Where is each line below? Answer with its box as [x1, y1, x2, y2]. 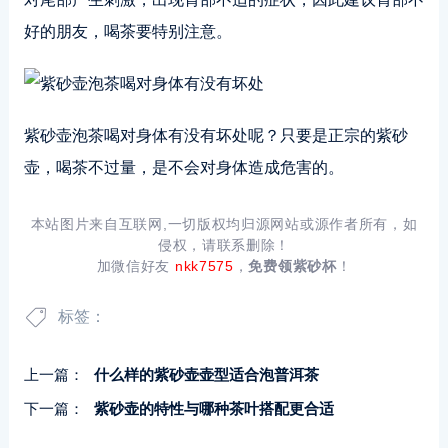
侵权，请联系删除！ [157, 237, 291, 253]
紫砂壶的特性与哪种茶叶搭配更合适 [93, 400, 334, 417]
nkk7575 [174, 258, 234, 274]
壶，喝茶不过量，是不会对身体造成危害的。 [23, 159, 344, 176]
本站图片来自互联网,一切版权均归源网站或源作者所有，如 [30, 216, 418, 232]
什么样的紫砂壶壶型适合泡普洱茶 [93, 366, 319, 383]
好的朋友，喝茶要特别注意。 [23, 23, 232, 40]
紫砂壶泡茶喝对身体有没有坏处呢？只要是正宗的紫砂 [23, 127, 408, 144]
